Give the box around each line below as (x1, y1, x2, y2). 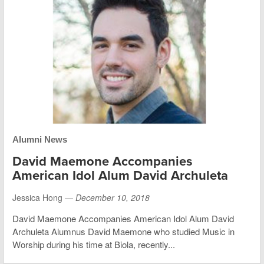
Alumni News (12, 134, 67, 144)
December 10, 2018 (75, 191, 150, 203)
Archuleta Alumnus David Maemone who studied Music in (12, 225, 235, 237)
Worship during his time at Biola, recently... (12, 237, 175, 250)
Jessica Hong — (12, 191, 75, 203)
